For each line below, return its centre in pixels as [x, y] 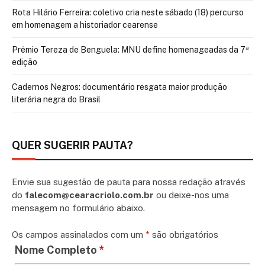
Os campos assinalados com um [79, 235]
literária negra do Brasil [56, 100]
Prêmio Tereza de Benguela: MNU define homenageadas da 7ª [130, 50]
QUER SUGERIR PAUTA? [72, 146]
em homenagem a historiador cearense [85, 25]
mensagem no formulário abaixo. [78, 208]
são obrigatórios [184, 235]
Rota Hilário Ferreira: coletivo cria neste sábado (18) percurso [128, 13]
